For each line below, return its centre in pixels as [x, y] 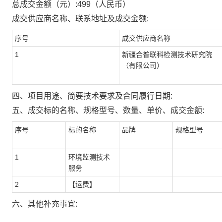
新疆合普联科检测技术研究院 [167, 55]
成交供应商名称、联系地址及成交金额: [80, 19]
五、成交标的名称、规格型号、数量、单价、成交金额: [108, 110]
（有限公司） [143, 65]
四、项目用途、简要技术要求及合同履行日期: [92, 96]
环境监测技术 [89, 157]
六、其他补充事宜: [45, 204]
